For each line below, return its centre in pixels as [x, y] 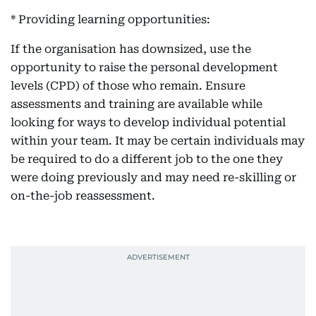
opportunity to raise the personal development [144, 67]
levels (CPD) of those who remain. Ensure [128, 86]
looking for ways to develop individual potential [148, 122]
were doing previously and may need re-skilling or [153, 177]
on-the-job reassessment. [83, 196]
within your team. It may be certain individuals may [158, 141]
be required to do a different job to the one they [147, 159]
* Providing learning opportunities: [110, 19]
